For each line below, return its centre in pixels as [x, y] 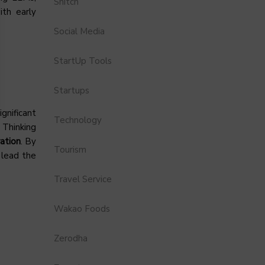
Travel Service [83, 179]
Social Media [79, 31]
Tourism [70, 150]
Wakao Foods [82, 209]
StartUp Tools [83, 61]
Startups [72, 91]
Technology [78, 120]
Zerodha [71, 238]
